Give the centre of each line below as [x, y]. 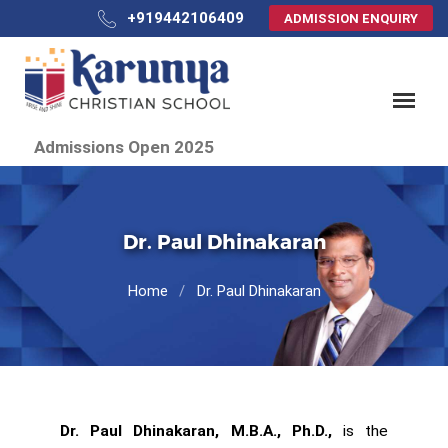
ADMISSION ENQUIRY [351, 18]
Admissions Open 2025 [116, 147]
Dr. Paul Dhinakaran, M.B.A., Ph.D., [196, 431]
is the [360, 431]
